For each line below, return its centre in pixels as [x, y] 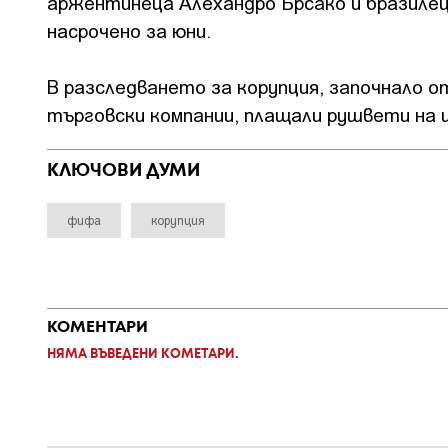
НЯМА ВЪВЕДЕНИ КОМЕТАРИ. [143, 355]
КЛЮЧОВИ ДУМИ [123, 171]
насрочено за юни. [129, 30]
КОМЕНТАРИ [97, 328]
